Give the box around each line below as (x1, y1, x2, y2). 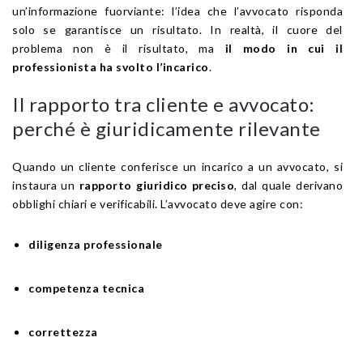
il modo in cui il (224, 41, 343, 55)
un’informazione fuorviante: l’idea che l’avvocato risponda (12, 3, 343, 18)
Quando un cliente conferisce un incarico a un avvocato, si (12, 159, 343, 173)
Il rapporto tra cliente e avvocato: (12, 92, 315, 116)
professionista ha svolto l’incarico (12, 59, 209, 74)
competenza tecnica (28, 280, 144, 295)
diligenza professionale (28, 237, 163, 251)
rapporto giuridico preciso (79, 177, 235, 192)
